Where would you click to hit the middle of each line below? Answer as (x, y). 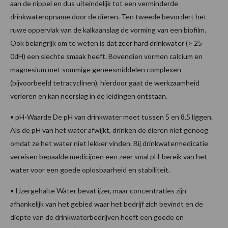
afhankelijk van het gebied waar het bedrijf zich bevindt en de (107, 204)
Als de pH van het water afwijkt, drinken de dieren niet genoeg (109, 130)
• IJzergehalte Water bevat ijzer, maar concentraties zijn (98, 190)
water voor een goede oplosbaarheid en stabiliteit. (90, 169)
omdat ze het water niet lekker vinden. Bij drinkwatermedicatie (109, 143)
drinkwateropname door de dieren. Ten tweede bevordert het (108, 16)
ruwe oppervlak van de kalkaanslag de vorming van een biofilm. (108, 30)
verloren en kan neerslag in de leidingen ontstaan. (89, 96)
